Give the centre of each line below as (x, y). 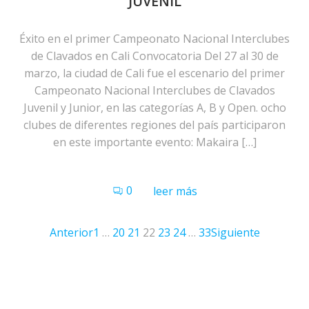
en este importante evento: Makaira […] (154, 142)
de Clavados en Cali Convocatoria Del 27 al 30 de (154, 56)
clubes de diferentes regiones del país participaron (154, 125)
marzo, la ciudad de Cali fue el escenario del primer (154, 73)
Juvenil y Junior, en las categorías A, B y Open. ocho (154, 108)
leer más (175, 191)
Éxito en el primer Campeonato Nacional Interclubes (154, 39)
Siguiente (235, 232)
